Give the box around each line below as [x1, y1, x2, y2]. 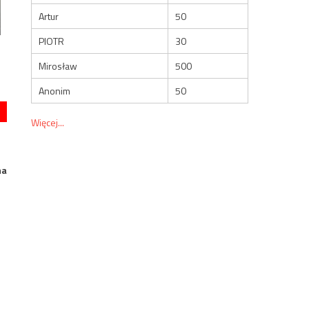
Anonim [39, 83, 71, 98]
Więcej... [31, 114, 65, 130]
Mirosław [39, 58, 78, 73]
